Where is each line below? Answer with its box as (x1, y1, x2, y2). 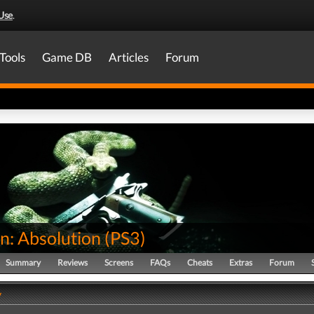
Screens (104, 257, 133, 268)
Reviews (57, 257, 88, 268)
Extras (229, 257, 252, 268)
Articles (109, 50, 149, 64)
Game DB (42, 50, 92, 64)
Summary (6, 257, 41, 268)
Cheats (187, 257, 212, 268)
